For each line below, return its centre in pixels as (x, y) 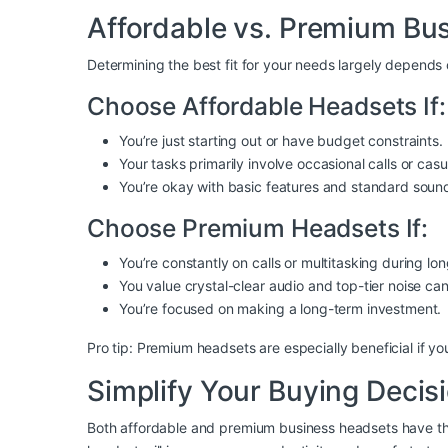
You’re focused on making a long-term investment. (280, 309)
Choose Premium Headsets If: (258, 228)
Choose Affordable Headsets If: (266, 106)
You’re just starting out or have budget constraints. (281, 141)
